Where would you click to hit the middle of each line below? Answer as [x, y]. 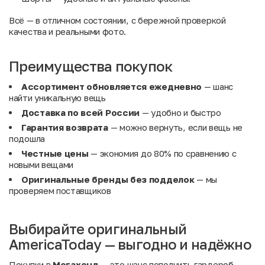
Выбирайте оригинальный [98, 229]
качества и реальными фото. [68, 31]
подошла [27, 138]
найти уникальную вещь [57, 98]
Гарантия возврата [65, 127]
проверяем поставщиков [60, 190]
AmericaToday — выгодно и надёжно [130, 244]
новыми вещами [41, 164]
